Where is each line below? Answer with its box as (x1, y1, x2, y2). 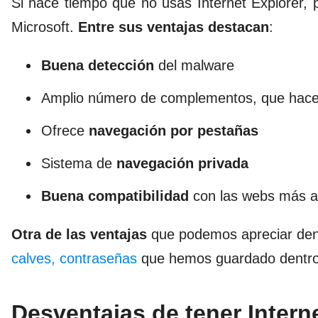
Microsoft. (11, 18, 78, 35)
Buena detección (41, 57, 154, 73)
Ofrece (41, 122, 89, 138)
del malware (154, 57, 234, 73)
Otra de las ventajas (11, 226, 147, 242)
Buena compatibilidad (41, 187, 189, 204)
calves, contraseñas (11, 250, 137, 266)
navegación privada (116, 155, 248, 171)
